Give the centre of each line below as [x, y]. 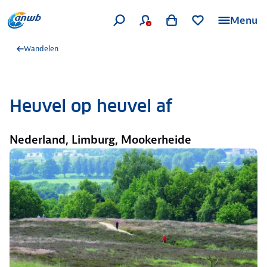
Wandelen [41, 49]
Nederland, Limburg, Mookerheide [100, 140]
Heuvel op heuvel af [91, 106]
